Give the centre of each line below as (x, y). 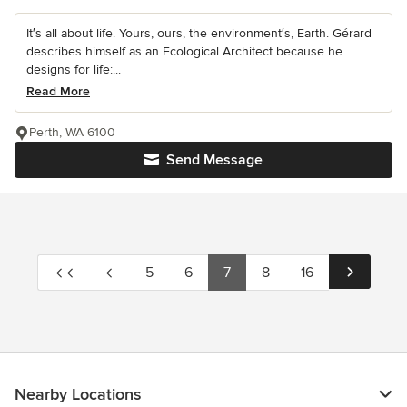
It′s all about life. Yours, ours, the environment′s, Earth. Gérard (199, 34)
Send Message (214, 160)
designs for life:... (74, 70)
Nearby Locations (78, 395)
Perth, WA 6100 (72, 133)
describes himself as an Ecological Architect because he (184, 52)
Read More (58, 92)
